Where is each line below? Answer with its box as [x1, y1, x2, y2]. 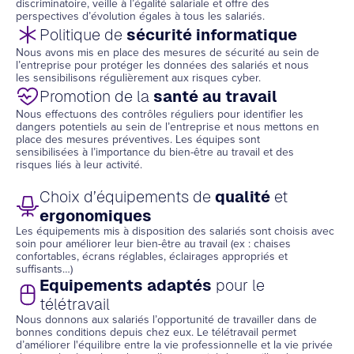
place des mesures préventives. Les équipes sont [16, 131, 260, 148]
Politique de [40, 26, 126, 43]
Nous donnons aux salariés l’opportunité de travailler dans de [16, 311, 317, 328]
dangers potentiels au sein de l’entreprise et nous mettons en [16, 119, 319, 135]
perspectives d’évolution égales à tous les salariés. [16, 8, 265, 24]
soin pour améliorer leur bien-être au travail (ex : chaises [16, 235, 291, 252]
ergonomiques [40, 207, 152, 224]
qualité [215, 188, 270, 205]
